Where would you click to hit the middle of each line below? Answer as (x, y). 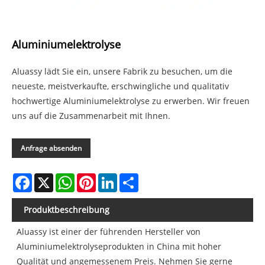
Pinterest (114, 178)
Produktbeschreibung (67, 210)
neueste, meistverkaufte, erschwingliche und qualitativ (120, 86)
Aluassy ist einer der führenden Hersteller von (109, 232)
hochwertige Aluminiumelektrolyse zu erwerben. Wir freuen (131, 101)
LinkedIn (134, 178)
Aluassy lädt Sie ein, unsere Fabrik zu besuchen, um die (122, 72)
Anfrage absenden (51, 148)
